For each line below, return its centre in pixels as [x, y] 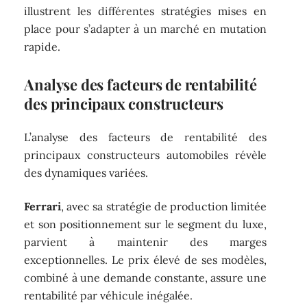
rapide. [42, 46]
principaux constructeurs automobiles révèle [145, 155]
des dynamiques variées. [86, 173]
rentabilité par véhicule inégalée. [109, 295]
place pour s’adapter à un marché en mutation [145, 28]
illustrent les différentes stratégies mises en [145, 11]
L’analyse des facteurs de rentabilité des [145, 137]
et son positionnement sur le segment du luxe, [145, 224]
